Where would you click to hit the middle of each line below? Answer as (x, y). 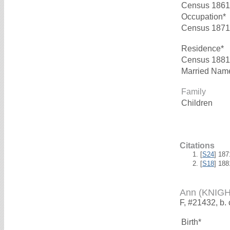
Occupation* (204, 17)
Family (194, 92)
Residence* (203, 49)
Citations (197, 146)
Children (198, 103)
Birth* (191, 222)
